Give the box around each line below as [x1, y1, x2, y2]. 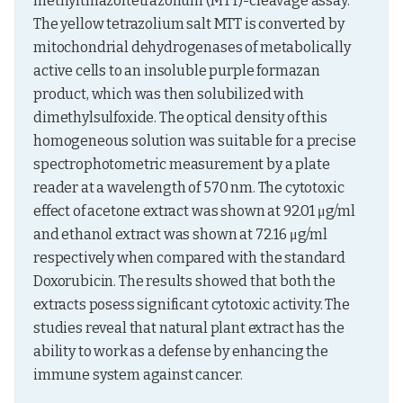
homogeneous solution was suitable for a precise [33, 132, 356, 149]
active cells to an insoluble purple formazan [33, 62, 320, 79]
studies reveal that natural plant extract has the [33, 319, 345, 336]
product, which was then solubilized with [33, 85, 304, 103]
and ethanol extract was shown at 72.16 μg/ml [33, 226, 327, 243]
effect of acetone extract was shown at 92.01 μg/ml [33, 202, 355, 219]
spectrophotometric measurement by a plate [33, 156, 330, 173]
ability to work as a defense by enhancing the [33, 343, 328, 360]
